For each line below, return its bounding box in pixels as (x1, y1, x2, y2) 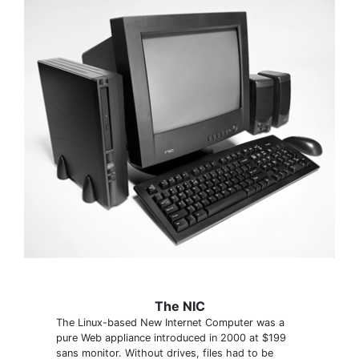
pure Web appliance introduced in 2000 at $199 (56, 332, 286, 345)
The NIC (154, 298, 205, 315)
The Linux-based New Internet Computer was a (56, 317, 284, 329)
